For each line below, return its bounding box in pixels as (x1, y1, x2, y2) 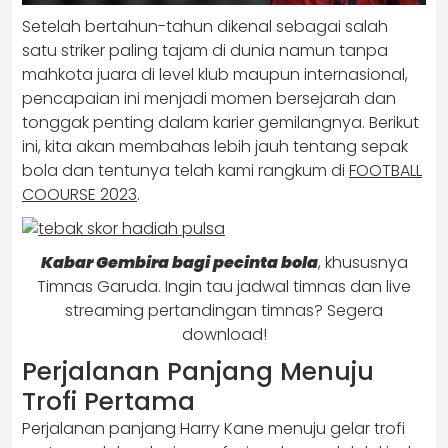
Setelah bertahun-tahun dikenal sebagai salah (22, 15, 388, 38)
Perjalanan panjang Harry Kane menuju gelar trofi (22, 417, 405, 440)
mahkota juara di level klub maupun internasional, (22, 63, 408, 86)
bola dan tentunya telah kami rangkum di (22, 159, 349, 182)
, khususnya (317, 251, 408, 274)
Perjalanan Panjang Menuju (22, 354, 374, 389)
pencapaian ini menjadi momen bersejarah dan (22, 87, 396, 110)
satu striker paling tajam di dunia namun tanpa (22, 39, 388, 62)
